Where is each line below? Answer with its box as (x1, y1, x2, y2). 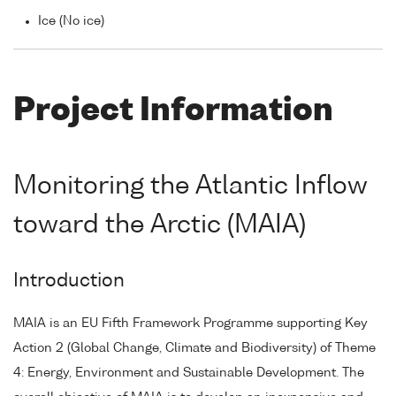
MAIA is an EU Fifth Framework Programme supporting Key (13, 316, 368, 330)
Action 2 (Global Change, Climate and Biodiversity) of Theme (13, 341, 376, 354)
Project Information (13, 96, 333, 128)
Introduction (13, 272, 125, 292)
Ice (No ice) (38, 15, 104, 28)
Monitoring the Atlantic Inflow (13, 173, 368, 199)
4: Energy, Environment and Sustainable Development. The (13, 366, 364, 379)
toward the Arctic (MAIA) (13, 212, 306, 238)
